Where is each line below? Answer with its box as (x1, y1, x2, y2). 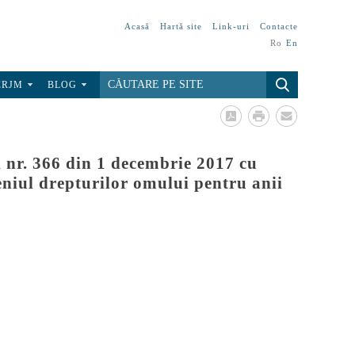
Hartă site (160, 21, 202, 31)
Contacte (260, 21, 298, 31)
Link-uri (212, 21, 250, 31)
